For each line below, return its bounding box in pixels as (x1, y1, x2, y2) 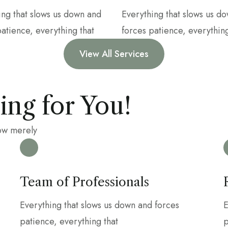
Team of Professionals (19, 174, 149, 189)
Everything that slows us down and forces (19, 198, 179, 212)
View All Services (79, 47, 149, 61)
